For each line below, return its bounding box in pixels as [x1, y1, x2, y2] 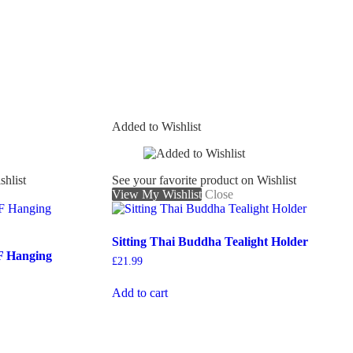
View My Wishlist [111, 187, 202, 201]
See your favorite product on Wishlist [111, 173, 296, 187]
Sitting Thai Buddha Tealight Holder [111, 234, 308, 248]
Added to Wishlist [111, 119, 201, 133]
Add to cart [111, 285, 168, 299]
